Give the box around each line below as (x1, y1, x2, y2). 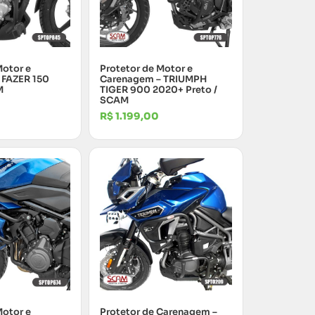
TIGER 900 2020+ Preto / (100, 83, 217, 96)
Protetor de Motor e (100, 62, 193, 75)
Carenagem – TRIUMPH (100, 72, 207, 85)
